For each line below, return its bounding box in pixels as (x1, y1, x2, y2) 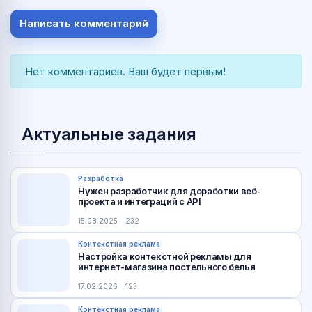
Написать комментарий (19, 17, 148, 31)
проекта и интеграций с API (78, 195, 201, 207)
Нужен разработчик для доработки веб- (78, 185, 261, 196)
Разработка (78, 173, 123, 182)
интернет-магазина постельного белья (78, 260, 256, 272)
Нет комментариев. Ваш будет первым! (25, 65, 226, 79)
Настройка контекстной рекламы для (78, 250, 251, 262)
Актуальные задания (22, 124, 196, 145)
